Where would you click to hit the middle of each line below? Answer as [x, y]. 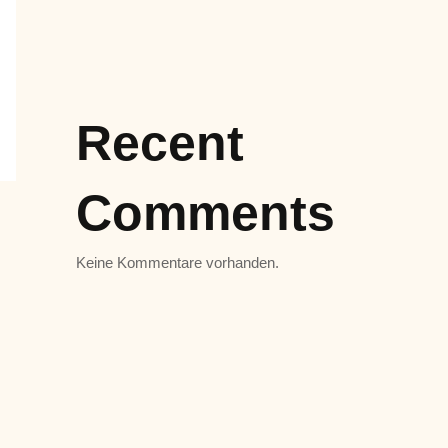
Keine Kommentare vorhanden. [177, 262]
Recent [160, 143]
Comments [205, 213]
